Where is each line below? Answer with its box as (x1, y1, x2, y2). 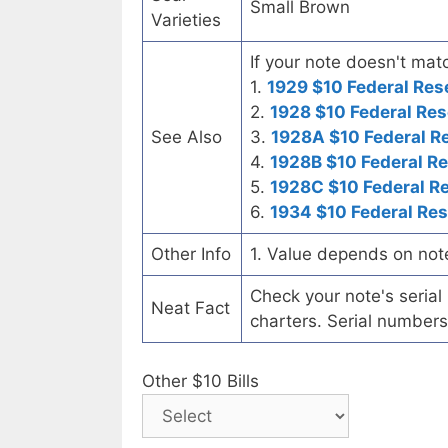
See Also (151, 127, 222, 148)
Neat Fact (151, 298, 230, 319)
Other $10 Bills (142, 370, 259, 391)
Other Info (151, 244, 231, 265)
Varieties (151, 10, 221, 31)
